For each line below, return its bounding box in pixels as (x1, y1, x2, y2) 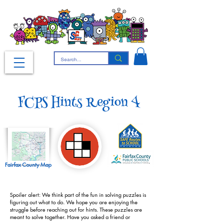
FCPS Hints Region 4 (17, 91, 141, 115)
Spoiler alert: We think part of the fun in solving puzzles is (10, 190, 146, 198)
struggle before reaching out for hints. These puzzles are (10, 205, 142, 213)
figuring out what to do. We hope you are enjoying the (10, 198, 138, 206)
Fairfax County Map (5, 160, 51, 168)
